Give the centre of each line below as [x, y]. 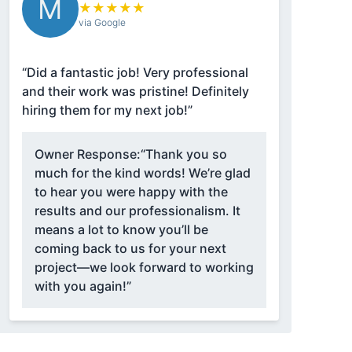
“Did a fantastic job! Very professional [135, 73]
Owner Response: [87, 154]
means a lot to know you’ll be [121, 230]
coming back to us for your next [130, 249]
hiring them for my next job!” [107, 110]
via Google [102, 23]
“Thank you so [183, 154]
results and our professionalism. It [137, 211]
